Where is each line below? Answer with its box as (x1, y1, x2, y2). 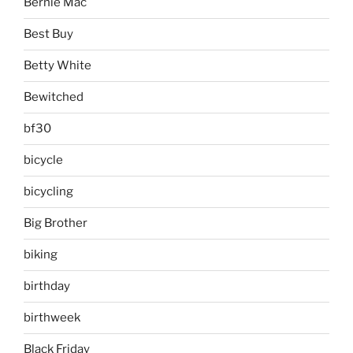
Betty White (24, 58, 91, 72)
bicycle (24, 153, 63, 167)
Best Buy (24, 27, 73, 41)
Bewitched (24, 90, 84, 104)
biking (24, 247, 58, 262)
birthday (24, 279, 70, 293)
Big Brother (24, 216, 87, 230)
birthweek (24, 310, 80, 325)
